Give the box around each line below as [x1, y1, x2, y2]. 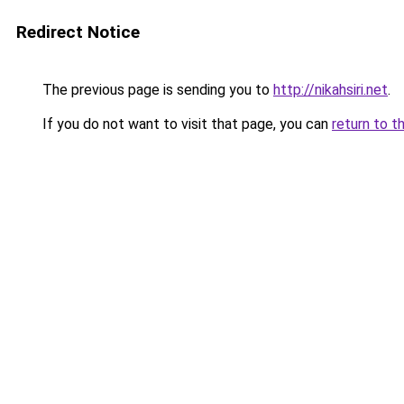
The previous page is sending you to [39, 81, 273, 98]
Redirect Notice [16, 22, 140, 42]
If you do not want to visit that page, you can [39, 115, 332, 133]
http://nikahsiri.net [273, 81, 388, 98]
